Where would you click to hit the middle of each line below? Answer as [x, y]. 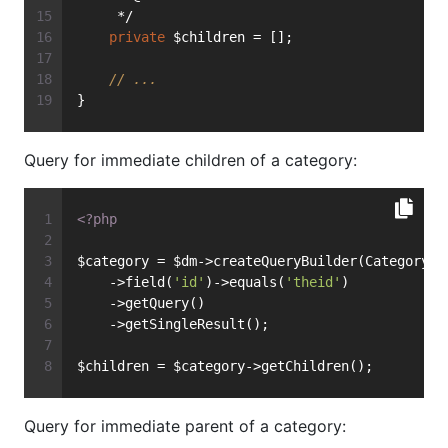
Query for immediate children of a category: [190, 160]
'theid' [313, 282]
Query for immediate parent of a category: [185, 426]
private [137, 37]
